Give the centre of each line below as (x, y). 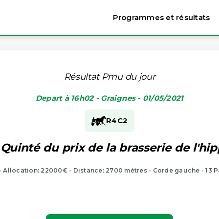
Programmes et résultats (161, 17)
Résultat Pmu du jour (109, 77)
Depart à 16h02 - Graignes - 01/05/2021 (109, 98)
